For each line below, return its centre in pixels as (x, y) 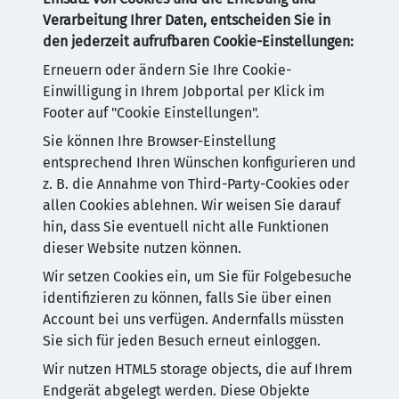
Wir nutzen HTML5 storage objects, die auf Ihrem (198, 369)
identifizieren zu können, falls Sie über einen (187, 298)
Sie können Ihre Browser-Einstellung (159, 141)
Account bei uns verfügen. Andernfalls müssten (193, 319)
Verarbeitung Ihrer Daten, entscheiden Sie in (187, 20)
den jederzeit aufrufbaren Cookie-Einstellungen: (198, 41)
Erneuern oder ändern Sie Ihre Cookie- (167, 70)
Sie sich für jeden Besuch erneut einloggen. (182, 341)
